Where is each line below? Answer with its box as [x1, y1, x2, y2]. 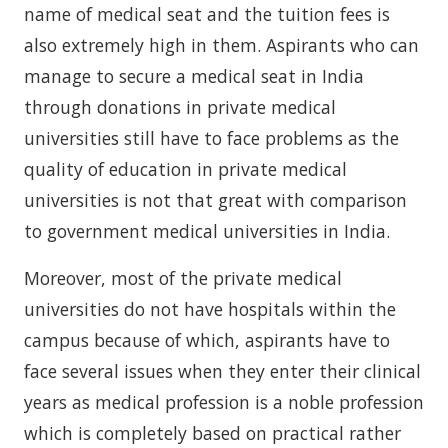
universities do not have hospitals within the [24, 297, 396, 321]
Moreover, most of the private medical [24, 266, 342, 290]
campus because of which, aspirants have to [24, 328, 390, 352]
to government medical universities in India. [24, 219, 390, 243]
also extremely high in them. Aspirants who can [24, 33, 419, 57]
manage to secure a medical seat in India [24, 64, 364, 88]
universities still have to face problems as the [24, 126, 399, 150]
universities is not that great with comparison [24, 188, 407, 212]
